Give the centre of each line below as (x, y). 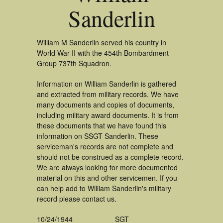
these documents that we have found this (102, 125)
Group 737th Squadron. (74, 63)
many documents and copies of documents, (106, 105)
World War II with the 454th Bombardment (103, 53)
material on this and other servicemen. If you (107, 178)
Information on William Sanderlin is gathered (107, 84)
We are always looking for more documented (107, 167)
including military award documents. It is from (108, 115)
